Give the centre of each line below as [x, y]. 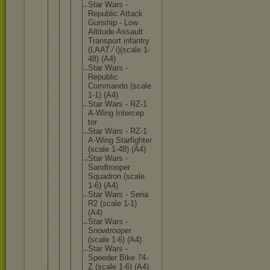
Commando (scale [120, 86]
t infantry [134, 41]
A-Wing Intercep [116, 113]
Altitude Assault [115, 32]
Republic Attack [115, 14]
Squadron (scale [116, 176]
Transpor [103, 41]
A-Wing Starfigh [115, 140]
